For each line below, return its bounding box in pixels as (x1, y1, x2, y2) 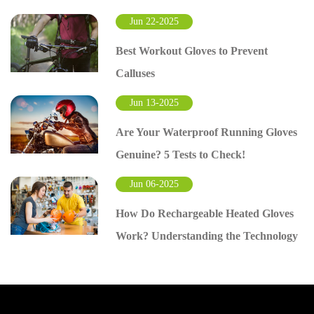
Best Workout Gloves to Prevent (116, 44, 268, 57)
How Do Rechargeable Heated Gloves (116, 207, 294, 219)
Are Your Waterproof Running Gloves (116, 125, 298, 138)
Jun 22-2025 (130, 15, 179, 27)
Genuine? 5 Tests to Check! (116, 148, 246, 161)
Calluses (116, 67, 156, 79)
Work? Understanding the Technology (116, 229, 299, 242)
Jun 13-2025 (130, 97, 179, 108)
